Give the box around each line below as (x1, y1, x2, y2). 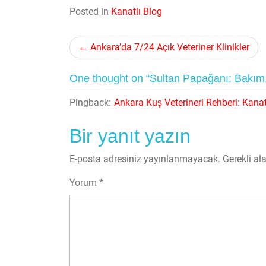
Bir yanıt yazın (69, 125, 191, 147)
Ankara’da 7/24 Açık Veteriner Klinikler (90, 42, 249, 53)
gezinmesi (69, 59, 155, 81)
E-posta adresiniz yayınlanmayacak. (69, 153, 220, 164)
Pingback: (69, 97, 111, 108)
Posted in (69, 6, 111, 17)
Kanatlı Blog (111, 6, 162, 17)
